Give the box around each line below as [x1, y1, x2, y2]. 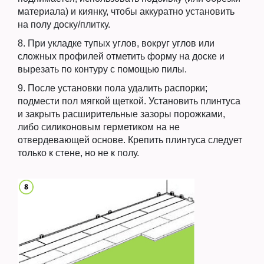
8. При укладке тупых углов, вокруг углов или [18, 38, 214, 49]
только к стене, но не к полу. [18, 148, 139, 159]
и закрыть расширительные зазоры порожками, [18, 109, 225, 120]
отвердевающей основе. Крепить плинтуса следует [18, 135, 242, 146]
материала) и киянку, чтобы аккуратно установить [18, 6, 235, 17]
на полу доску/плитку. [18, 19, 110, 30]
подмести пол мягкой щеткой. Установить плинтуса [18, 96, 240, 107]
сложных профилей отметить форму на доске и [18, 51, 225, 62]
